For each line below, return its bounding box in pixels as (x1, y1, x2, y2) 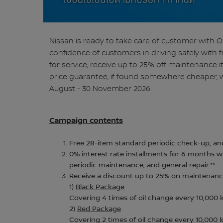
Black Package (75, 183, 124, 191)
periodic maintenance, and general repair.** (69, 161, 215, 169)
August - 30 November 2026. (49, 85, 152, 94)
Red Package (77, 205, 121, 213)
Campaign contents (49, 115, 123, 125)
